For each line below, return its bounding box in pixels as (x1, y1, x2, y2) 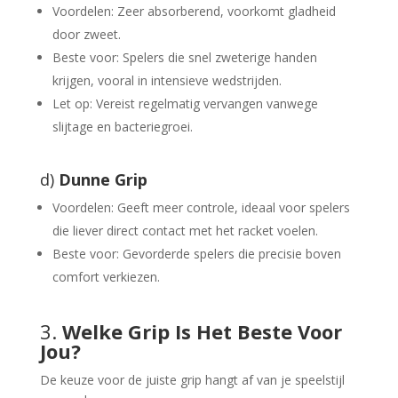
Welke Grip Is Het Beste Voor (61, 318, 342, 346)
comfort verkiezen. (52, 268, 160, 286)
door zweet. (52, 26, 121, 44)
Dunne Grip (58, 169, 147, 191)
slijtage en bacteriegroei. (52, 118, 193, 136)
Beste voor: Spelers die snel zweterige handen (52, 49, 317, 67)
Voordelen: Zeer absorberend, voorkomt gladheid (52, 3, 336, 20)
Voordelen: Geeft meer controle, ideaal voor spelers (52, 199, 350, 217)
